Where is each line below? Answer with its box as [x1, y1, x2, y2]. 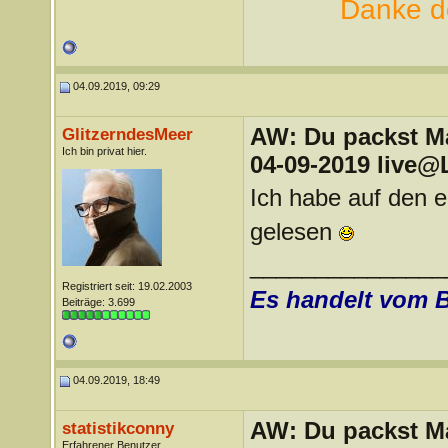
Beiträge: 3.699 [61, 296, 135, 308]
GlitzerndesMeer [61, 124, 193, 144]
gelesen [249, 218, 339, 245]
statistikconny [61, 418, 174, 438]
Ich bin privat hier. [61, 145, 147, 157]
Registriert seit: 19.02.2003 [61, 280, 192, 292]
